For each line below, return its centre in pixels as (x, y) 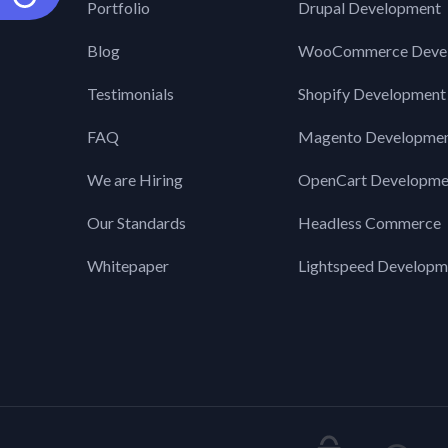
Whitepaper (128, 266)
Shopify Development (371, 94)
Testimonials (130, 94)
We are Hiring (135, 180)
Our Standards (136, 223)
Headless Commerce (369, 223)
